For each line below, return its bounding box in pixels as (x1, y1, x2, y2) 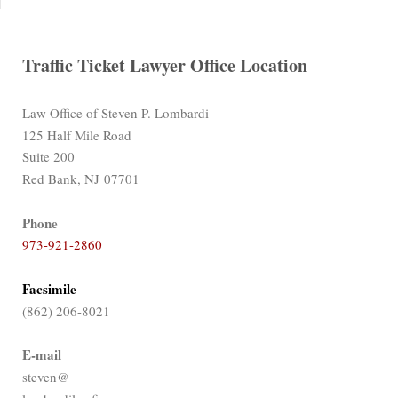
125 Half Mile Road (22, 125, 131, 144)
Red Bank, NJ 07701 (22, 170, 139, 187)
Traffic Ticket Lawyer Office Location (22, 52, 307, 78)
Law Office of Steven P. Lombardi (22, 103, 209, 122)
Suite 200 (22, 147, 79, 166)
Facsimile (22, 278, 76, 298)
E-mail (22, 345, 61, 364)
